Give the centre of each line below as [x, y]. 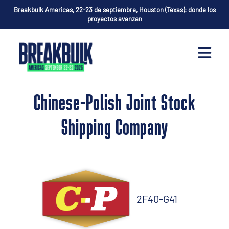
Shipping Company [114, 129]
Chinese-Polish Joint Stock [114, 105]
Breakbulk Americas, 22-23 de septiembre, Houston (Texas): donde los [114, 10]
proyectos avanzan [114, 19]
